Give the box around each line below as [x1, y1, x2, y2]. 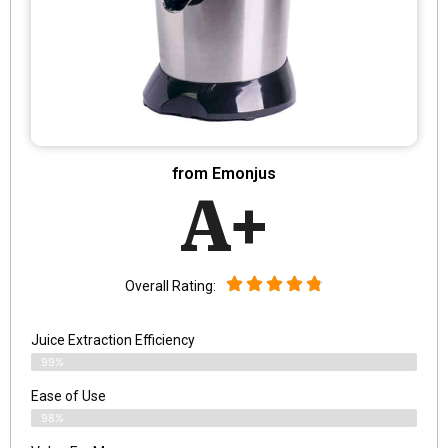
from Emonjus [172, 163, 276, 183]
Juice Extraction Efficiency [31, 331, 195, 348]
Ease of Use [31, 387, 106, 404]
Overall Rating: [125, 278, 216, 295]
